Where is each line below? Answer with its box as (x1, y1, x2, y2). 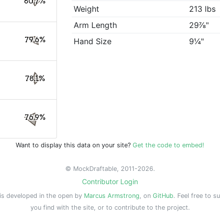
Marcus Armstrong (84, 192, 139, 199)
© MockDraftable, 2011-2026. (65, 165, 155, 172)
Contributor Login (82, 177, 138, 186)
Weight (74, 4, 100, 14)
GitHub (153, 192, 173, 199)
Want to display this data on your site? (16, 141, 133, 149)
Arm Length (74, 20, 117, 30)
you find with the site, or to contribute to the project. (30, 204, 190, 211)
